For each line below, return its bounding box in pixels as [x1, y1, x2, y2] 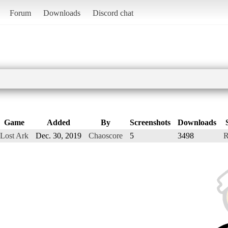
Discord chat [92, 8, 133, 17]
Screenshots [130, 118, 170, 127]
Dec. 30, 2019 [36, 131, 81, 140]
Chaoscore [89, 131, 123, 140]
